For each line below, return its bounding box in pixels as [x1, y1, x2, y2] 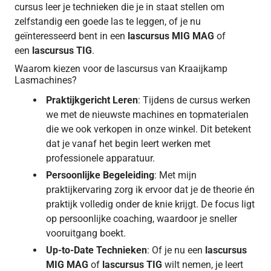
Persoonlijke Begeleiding [46, 169, 154, 181]
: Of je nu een [147, 244, 203, 256]
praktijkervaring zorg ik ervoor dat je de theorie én [46, 183, 255, 195]
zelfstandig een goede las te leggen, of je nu [15, 15, 201, 27]
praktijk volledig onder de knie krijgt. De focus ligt [46, 198, 255, 210]
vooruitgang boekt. [46, 227, 126, 239]
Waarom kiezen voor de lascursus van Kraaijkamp [15, 62, 227, 74]
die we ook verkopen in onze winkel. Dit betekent [46, 123, 251, 135]
